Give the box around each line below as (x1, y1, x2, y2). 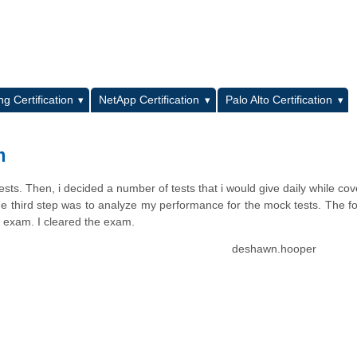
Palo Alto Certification (226, 93, 333, 107)
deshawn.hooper (232, 242, 317, 256)
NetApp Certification (99, 93, 200, 107)
